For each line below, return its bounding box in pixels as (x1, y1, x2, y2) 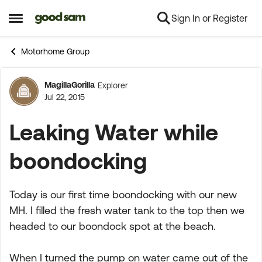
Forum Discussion (2, 82, 222, 113)
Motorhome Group (21, 47, 89, 56)
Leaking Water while (9, 119, 218, 144)
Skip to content (43, 13, 106, 24)
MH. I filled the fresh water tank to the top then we (9, 204, 244, 216)
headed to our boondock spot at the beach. (9, 220, 216, 232)
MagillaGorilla (44, 80, 95, 89)
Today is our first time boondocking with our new (9, 188, 237, 201)
